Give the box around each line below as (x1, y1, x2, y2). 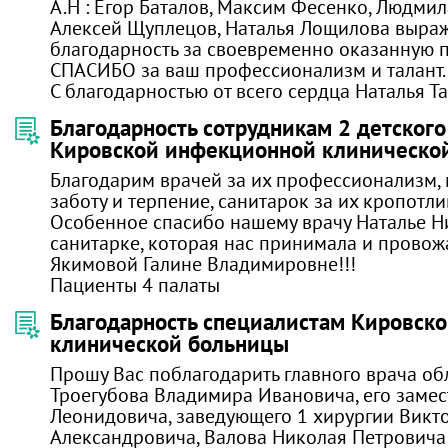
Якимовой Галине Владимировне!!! (50, 251, 356, 276)
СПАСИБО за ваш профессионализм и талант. (50, 57, 446, 82)
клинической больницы (50, 329, 289, 358)
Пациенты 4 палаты (50, 272, 220, 297)
